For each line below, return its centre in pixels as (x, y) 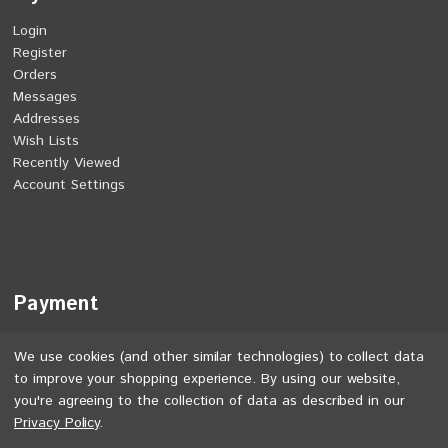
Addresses (47, 118)
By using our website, (331, 379)
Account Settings (69, 184)
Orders (35, 74)
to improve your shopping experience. (138, 379)
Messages (45, 96)
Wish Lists (46, 140)
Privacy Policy (57, 423)
